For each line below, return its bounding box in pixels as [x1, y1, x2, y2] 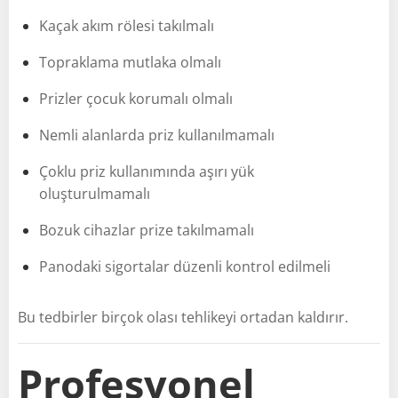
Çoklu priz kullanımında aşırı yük [39, 161, 254, 181]
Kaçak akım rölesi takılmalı [39, 15, 214, 36]
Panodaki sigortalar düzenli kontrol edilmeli [39, 256, 330, 276]
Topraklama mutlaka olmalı [39, 52, 221, 72]
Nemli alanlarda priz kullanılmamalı [39, 124, 275, 145]
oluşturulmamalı [39, 183, 150, 203]
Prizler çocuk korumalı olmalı [39, 88, 233, 108]
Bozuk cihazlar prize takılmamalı [39, 219, 254, 240]
